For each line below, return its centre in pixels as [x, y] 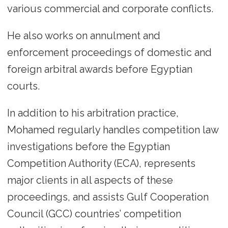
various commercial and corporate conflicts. [111, 8]
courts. [24, 86]
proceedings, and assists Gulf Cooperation [108, 197]
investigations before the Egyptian [88, 146]
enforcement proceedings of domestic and [109, 52]
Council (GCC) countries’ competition [94, 213]
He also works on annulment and [83, 35]
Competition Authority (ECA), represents [101, 163]
